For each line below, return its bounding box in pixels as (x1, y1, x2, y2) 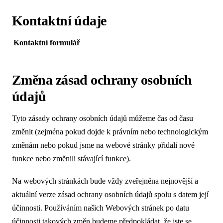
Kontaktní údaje (12, 13, 107, 29)
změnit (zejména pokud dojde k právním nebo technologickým (12, 127, 208, 136)
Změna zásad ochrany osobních (12, 72, 192, 88)
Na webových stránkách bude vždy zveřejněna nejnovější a (12, 176, 198, 185)
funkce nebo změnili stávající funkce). (12, 154, 131, 163)
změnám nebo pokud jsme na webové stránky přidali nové (12, 140, 195, 149)
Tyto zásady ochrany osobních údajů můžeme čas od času (12, 113, 193, 122)
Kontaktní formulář (13, 38, 80, 47)
